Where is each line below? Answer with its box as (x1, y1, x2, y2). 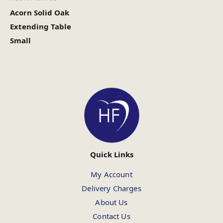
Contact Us (93, 211, 130, 221)
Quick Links (90, 149, 133, 159)
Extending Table (10, 21, 71, 31)
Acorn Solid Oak (10, 7, 69, 17)
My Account (91, 169, 132, 179)
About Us (95, 197, 128, 207)
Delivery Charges (82, 183, 141, 193)
